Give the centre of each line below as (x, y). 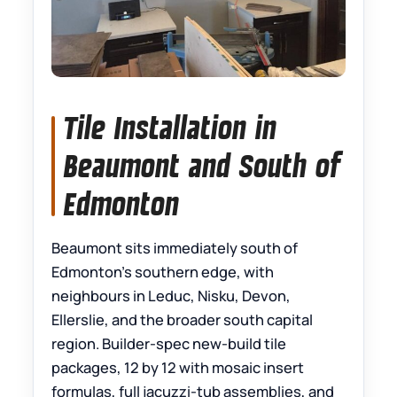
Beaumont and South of (202, 165)
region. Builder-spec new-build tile (169, 343)
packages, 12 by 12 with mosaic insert (178, 367)
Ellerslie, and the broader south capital (183, 319)
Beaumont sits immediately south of (175, 247)
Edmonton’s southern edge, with (163, 271)
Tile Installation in (171, 127)
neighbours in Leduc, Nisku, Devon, (171, 295)
